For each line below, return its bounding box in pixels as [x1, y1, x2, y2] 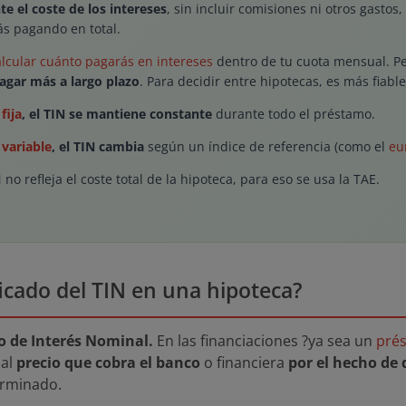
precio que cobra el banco [16, 353, 200, 372]
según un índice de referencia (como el [144, 138, 389, 155]
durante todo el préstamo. [212, 105, 375, 122]
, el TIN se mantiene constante [22, 105, 212, 122]
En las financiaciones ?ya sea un [153, 331, 376, 351]
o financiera [200, 353, 288, 372]
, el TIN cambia [52, 138, 144, 155]
